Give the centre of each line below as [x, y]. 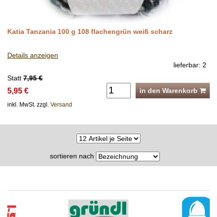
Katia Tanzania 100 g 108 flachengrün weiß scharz [90, 31]
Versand [61, 104]
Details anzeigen [33, 55]
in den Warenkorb [170, 90]
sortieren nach [73, 156]
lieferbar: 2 [190, 65]
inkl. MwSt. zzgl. [29, 104]
